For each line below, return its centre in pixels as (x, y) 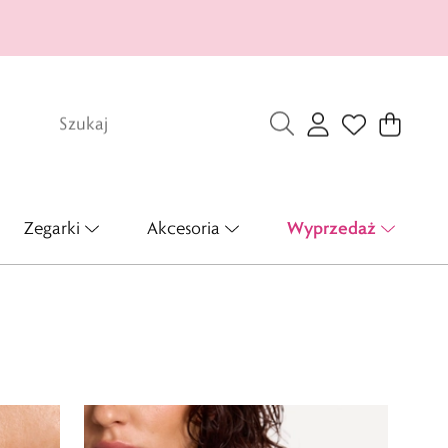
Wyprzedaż (331, 227)
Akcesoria (183, 228)
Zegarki (51, 228)
